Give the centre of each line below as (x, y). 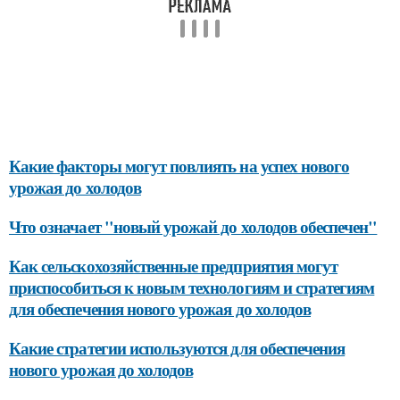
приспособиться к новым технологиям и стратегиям (192, 287)
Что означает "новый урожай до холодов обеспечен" (193, 226)
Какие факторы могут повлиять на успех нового (179, 166)
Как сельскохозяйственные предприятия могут (174, 266)
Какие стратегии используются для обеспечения (177, 348)
